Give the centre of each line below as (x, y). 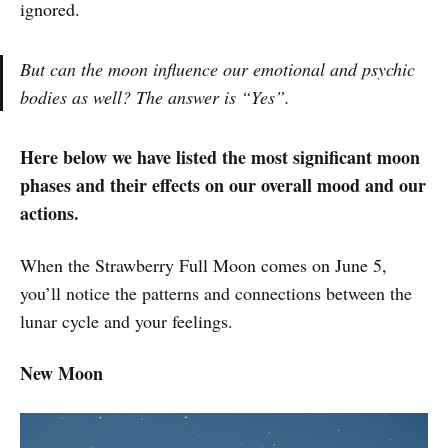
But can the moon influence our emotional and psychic (217, 68)
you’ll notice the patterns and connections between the (216, 292)
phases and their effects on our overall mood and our (223, 184)
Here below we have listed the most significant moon (220, 156)
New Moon (61, 372)
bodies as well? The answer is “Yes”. (155, 96)
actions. (49, 212)
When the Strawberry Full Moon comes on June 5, (203, 264)
